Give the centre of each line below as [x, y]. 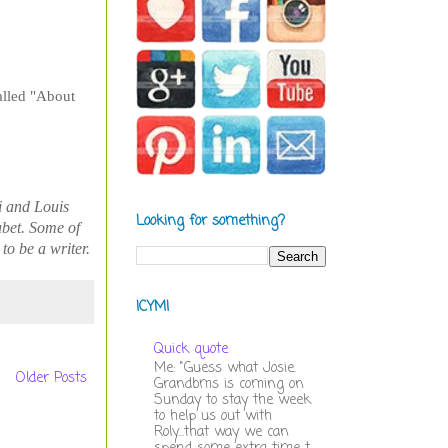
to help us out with [212, 416]
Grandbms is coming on [228, 384]
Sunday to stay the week [232, 400]
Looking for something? [210, 221]
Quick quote [190, 349]
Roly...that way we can [221, 432]
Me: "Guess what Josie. [224, 368]
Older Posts [51, 379]
